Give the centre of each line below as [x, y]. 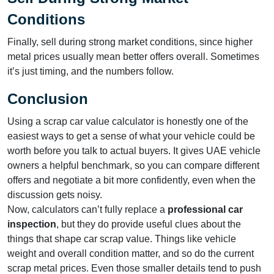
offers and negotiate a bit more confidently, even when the [131, 180]
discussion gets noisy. [55, 194]
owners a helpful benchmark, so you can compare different [133, 165]
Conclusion [48, 98]
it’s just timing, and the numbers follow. [91, 71]
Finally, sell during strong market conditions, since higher [130, 42]
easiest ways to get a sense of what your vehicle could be [131, 136]
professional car [205, 209]
